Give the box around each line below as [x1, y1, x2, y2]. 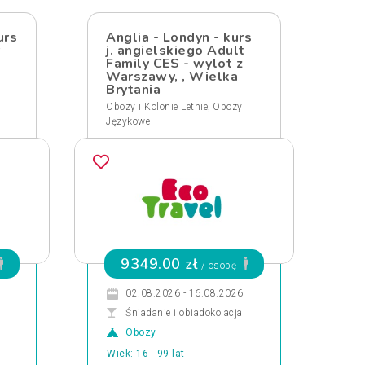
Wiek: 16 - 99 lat [107, 348, 185, 359]
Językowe [106, 116, 150, 127]
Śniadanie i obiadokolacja [125, 307, 243, 319]
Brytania [106, 81, 161, 99]
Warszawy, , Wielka [106, 68, 238, 86]
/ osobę [198, 260, 240, 271]
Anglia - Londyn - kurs [106, 29, 252, 46]
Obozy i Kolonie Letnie [106, 101, 208, 112]
